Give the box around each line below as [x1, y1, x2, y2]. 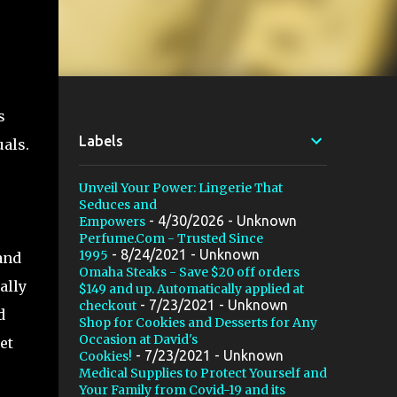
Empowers [78, 214, 145, 230]
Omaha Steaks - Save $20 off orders [78, 264, 300, 280]
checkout [78, 298, 136, 314]
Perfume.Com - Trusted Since [78, 230, 263, 246]
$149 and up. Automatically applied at [78, 281, 304, 297]
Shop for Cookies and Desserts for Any [78, 315, 317, 331]
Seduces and [78, 197, 157, 213]
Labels [78, 133, 123, 149]
